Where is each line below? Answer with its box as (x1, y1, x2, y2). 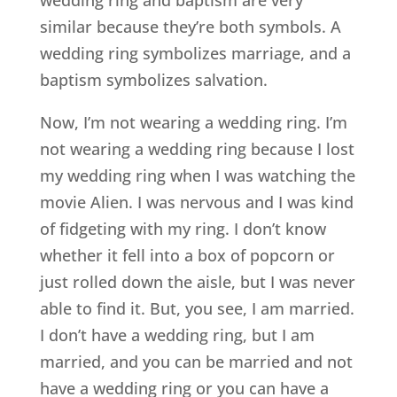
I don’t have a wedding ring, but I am (39, 324, 315, 346)
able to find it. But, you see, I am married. (39, 298, 354, 320)
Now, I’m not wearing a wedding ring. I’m (39, 112, 347, 134)
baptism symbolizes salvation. (39, 69, 268, 91)
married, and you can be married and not (39, 351, 353, 373)
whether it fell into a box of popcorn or (39, 245, 335, 267)
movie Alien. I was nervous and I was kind (39, 191, 354, 214)
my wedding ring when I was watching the (39, 165, 355, 187)
